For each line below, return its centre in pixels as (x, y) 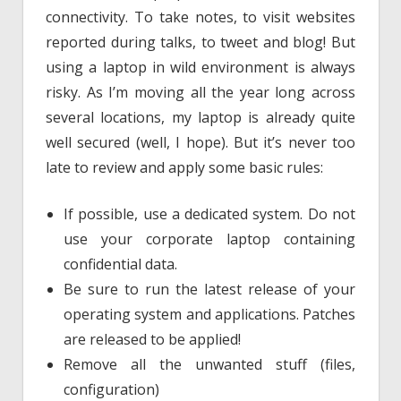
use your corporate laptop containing (209, 239)
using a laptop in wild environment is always (200, 68)
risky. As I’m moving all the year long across (200, 93)
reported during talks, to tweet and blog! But (200, 43)
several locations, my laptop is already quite (200, 118)
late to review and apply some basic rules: (184, 168)
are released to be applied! (152, 340)
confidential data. (120, 264)
